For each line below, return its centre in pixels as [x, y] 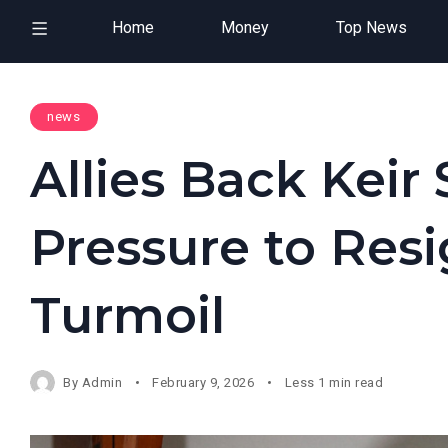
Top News [371, 27]
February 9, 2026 [203, 382]
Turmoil [127, 315]
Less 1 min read [334, 382]
